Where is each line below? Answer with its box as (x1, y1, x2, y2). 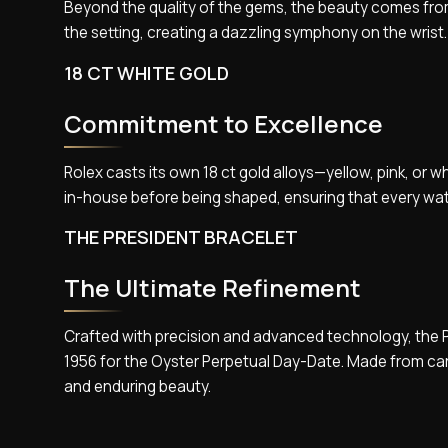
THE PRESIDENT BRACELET (64, 225, 298, 250)
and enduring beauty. (64, 375, 211, 397)
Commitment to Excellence (64, 107, 383, 141)
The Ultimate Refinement (64, 271, 361, 305)
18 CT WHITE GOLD (64, 61, 229, 86)
